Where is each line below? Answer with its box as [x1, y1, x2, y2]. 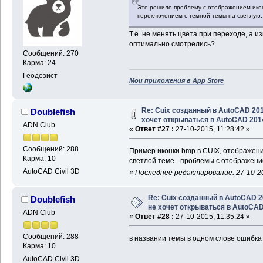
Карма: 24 [22, 58, 56, 67]
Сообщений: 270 [22, 49, 79, 58]
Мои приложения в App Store [129, 76, 224, 84]
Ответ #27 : [134, 124, 174, 133]
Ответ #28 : [134, 212, 174, 221]
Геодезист [22, 71, 58, 80]
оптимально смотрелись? [129, 40, 215, 49]
